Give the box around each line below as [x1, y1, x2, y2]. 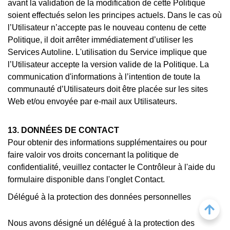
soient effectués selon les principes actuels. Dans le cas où [8, 10, 222, 20]
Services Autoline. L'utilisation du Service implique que [8, 47, 207, 56]
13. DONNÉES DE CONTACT [8, 125, 119, 135]
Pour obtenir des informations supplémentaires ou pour [8, 138, 207, 147]
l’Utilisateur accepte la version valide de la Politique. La [8, 60, 209, 69]
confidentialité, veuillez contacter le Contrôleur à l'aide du [8, 162, 215, 171]
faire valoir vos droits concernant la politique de [8, 150, 179, 159]
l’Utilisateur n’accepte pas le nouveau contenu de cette [8, 23, 206, 32]
